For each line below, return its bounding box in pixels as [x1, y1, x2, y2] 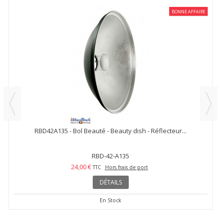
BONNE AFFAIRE [172, 8, 205, 15]
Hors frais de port [105, 164, 148, 171]
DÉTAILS [99, 178, 122, 186]
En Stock [100, 197, 121, 204]
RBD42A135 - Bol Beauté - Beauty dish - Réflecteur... [35, 126, 186, 135]
